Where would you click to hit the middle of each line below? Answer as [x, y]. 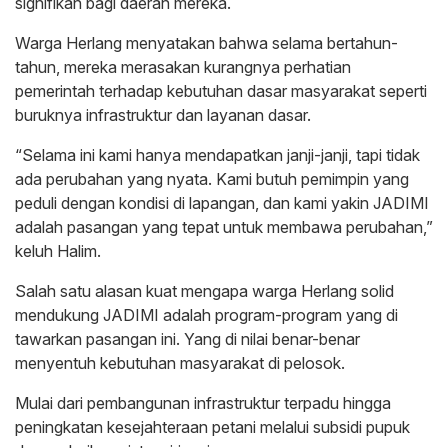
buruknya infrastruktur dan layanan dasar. [163, 115]
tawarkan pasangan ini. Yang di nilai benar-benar [187, 339]
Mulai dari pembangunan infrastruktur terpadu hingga [203, 403]
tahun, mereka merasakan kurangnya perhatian [183, 67]
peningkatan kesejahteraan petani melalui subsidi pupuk [212, 427]
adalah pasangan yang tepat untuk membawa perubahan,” [224, 227]
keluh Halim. [58, 251]
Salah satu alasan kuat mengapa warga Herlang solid [204, 291]
